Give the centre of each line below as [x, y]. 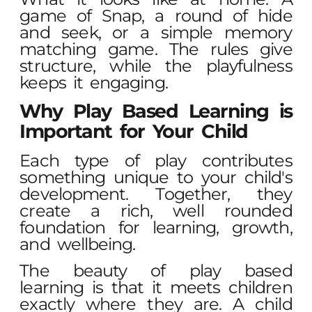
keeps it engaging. [94, 82]
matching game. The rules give [156, 49]
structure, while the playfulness [156, 65]
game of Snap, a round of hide [156, 15]
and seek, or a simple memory [156, 32]
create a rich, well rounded [156, 211]
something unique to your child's [156, 178]
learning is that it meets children [156, 288]
